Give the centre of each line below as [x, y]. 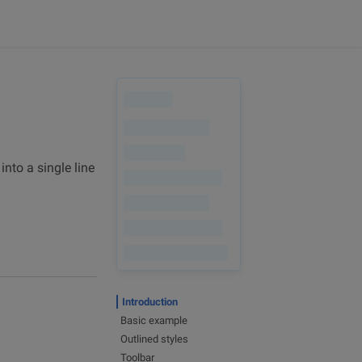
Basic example [154, 320]
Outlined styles [154, 339]
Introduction [150, 302]
